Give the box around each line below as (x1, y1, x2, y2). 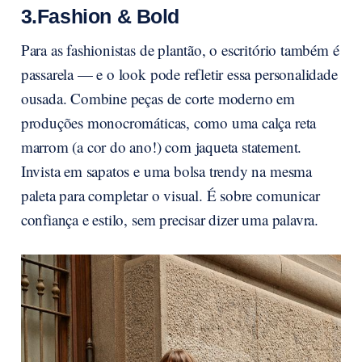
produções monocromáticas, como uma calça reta (20, 112, 317, 133)
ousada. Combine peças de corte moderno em (20, 87, 295, 108)
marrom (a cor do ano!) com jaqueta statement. (20, 136, 302, 157)
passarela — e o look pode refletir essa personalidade (20, 63, 338, 84)
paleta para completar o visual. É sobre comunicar (20, 184, 320, 205)
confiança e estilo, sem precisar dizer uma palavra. (20, 208, 319, 229)
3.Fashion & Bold (20, 5, 179, 27)
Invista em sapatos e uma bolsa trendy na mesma (20, 160, 312, 181)
